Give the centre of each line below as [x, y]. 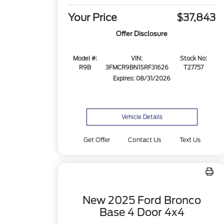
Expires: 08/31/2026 [142, 79]
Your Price [93, 18]
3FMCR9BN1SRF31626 [137, 68]
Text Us [190, 140]
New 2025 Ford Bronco [142, 200]
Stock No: [194, 59]
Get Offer [97, 140]
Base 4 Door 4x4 [142, 212]
